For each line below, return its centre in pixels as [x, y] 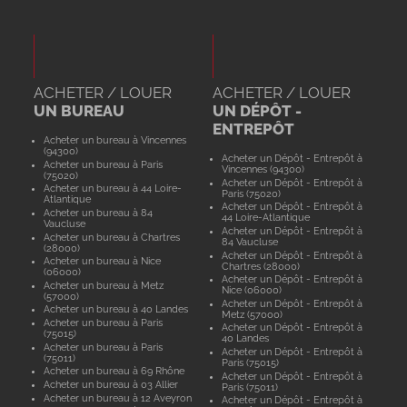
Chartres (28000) [261, 266]
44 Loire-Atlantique [266, 218]
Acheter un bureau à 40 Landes [115, 309]
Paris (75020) [252, 193]
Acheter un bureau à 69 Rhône [114, 371]
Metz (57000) [253, 314]
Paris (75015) [251, 362]
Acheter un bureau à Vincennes [114, 140]
